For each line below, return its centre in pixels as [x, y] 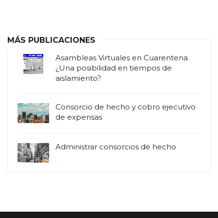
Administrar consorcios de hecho [116, 146]
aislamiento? [78, 78]
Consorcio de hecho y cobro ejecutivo [126, 107]
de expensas [79, 117]
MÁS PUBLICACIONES [51, 40]
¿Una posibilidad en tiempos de [114, 68]
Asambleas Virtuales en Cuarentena [122, 58]
